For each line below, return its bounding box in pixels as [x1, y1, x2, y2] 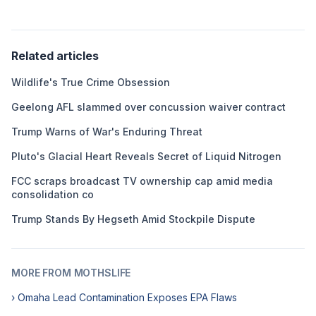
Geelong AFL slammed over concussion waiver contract [11, 101, 286, 113]
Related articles [11, 49, 99, 63]
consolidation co [11, 188, 94, 200]
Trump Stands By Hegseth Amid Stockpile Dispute [11, 213, 255, 225]
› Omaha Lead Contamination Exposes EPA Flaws [11, 291, 237, 303]
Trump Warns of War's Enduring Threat [11, 126, 202, 138]
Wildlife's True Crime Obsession [11, 76, 170, 88]
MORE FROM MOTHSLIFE [11, 267, 131, 279]
